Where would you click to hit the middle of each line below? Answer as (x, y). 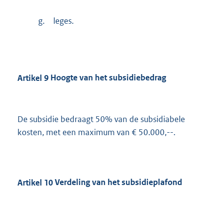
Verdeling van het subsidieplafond (117, 182)
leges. (64, 21)
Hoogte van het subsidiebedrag (107, 78)
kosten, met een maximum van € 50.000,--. (96, 132)
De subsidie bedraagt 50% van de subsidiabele (101, 119)
